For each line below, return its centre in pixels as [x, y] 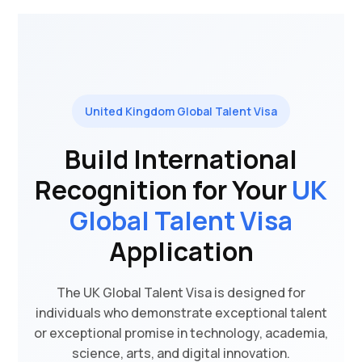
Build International [181, 159]
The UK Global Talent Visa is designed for [181, 293]
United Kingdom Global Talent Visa [181, 111]
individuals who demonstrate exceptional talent [181, 313]
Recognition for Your [163, 190]
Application [181, 251]
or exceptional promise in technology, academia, [181, 333]
